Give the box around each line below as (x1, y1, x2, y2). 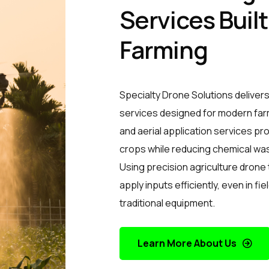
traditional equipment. (119, 196, 215, 210)
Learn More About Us (138, 236, 237, 250)
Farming (119, 32, 208, 66)
